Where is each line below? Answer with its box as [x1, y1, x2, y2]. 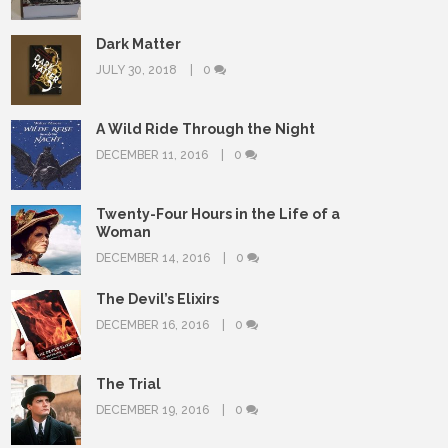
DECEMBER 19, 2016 [96, 403, 212, 417]
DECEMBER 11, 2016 [96, 148, 211, 162]
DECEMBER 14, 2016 [96, 251, 213, 265]
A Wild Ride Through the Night [96, 121, 315, 137]
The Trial [96, 376, 161, 392]
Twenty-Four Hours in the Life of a [96, 206, 340, 222]
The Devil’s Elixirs [96, 291, 219, 307]
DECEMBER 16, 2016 [96, 318, 212, 332]
